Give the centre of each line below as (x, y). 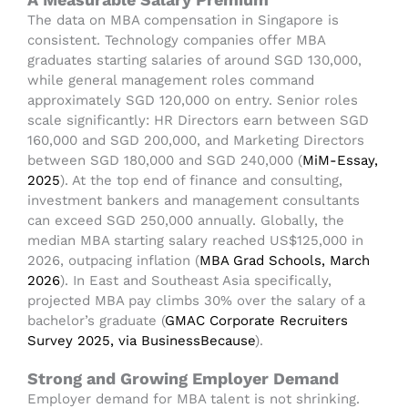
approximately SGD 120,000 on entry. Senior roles (193, 101)
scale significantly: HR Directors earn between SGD (198, 121)
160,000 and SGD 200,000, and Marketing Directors (196, 141)
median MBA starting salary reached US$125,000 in (195, 241)
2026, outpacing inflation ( (113, 261)
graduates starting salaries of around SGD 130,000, (194, 61)
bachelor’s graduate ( (96, 321)
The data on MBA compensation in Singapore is (183, 20)
